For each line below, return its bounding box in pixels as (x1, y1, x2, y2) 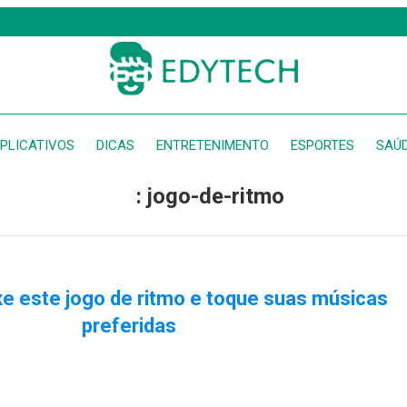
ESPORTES (290, 137, 354, 154)
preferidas (81, 314, 176, 337)
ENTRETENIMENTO (155, 137, 269, 154)
